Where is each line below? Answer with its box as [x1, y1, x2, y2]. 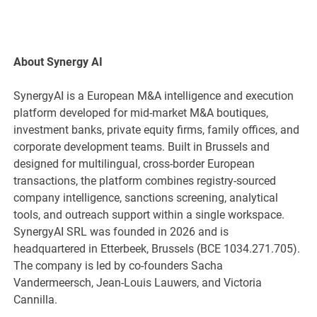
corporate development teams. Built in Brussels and [13, 140, 270, 154]
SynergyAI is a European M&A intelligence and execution [13, 89, 294, 103]
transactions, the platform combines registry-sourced [13, 174, 277, 188]
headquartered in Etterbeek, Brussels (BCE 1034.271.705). [13, 242, 301, 256]
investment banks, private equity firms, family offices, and [13, 123, 300, 137]
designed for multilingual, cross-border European [13, 157, 255, 171]
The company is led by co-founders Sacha [13, 259, 224, 273]
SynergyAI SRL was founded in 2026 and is [13, 225, 229, 239]
